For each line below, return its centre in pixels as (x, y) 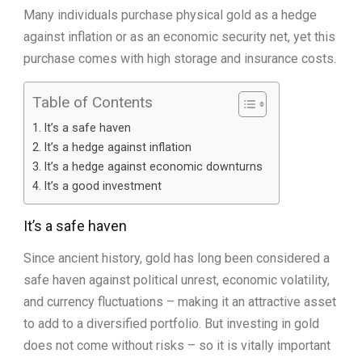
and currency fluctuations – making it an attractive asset (180, 301)
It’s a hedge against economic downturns (153, 166)
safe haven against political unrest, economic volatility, (177, 280)
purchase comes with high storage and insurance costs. (180, 58)
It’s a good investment (102, 186)
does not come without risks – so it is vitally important (177, 345)
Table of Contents (93, 103)
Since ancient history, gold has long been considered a (177, 258)
